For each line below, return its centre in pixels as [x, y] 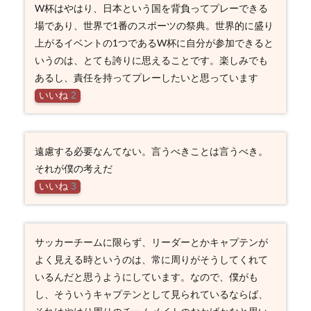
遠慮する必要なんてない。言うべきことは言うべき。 [151, 151]
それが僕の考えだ [73, 168]
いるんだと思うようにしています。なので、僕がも [146, 277]
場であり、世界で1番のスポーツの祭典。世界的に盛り [154, 25]
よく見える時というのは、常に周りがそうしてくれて [151, 259]
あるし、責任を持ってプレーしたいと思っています [146, 77]
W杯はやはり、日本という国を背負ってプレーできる [151, 8]
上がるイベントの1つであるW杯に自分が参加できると [154, 43]
